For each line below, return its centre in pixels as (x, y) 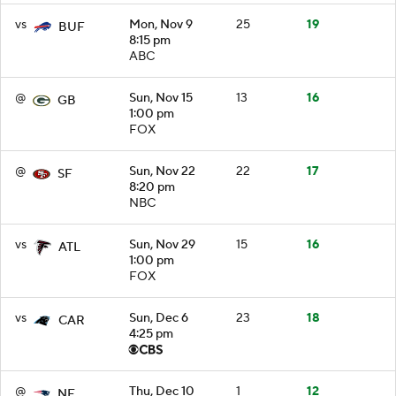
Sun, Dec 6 (159, 318)
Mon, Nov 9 (161, 24)
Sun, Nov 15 (161, 98)
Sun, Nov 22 (162, 171)
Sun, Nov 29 (162, 244)
